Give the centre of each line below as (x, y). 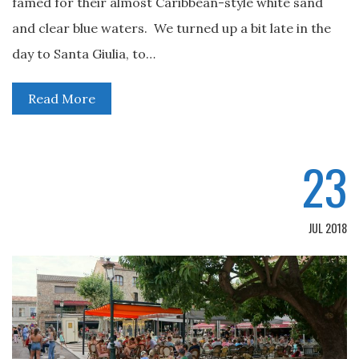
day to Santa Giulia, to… (84, 54)
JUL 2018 (328, 228)
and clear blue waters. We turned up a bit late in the (171, 28)
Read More (62, 99)
